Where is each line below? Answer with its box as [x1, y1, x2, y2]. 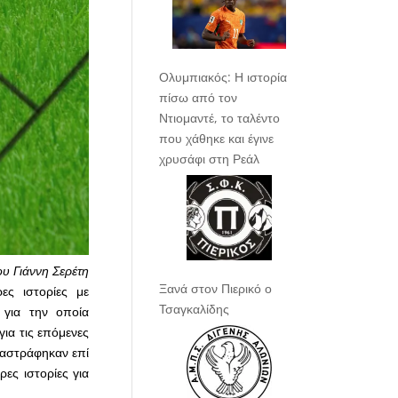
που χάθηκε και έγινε [159, 130, 275, 147]
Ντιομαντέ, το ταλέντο [159, 109, 281, 127]
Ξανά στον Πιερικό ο [159, 280, 273, 298]
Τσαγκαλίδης [159, 300, 230, 318]
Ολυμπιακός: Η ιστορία [159, 68, 288, 86]
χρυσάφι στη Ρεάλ [159, 150, 260, 168]
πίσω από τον [159, 89, 238, 107]
